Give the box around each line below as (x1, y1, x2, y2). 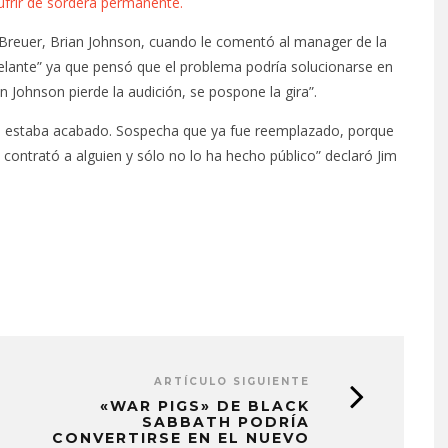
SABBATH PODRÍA (142, 413, 310, 431)
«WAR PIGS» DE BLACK (100, 397, 310, 415)
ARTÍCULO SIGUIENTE (154, 375, 310, 388)
